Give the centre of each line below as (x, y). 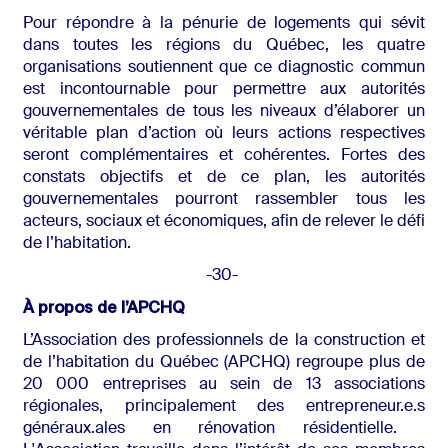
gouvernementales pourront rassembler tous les (223, 200)
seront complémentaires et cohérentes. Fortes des (223, 156)
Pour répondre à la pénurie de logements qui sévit (223, 24)
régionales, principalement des (164, 407)
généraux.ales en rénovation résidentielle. (223, 429)
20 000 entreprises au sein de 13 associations (223, 385)
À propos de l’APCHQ (105, 308)
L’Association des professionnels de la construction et (223, 341)
